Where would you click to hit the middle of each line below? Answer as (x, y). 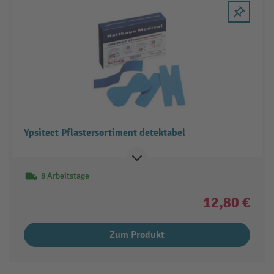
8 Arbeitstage (65, 176)
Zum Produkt (137, 235)
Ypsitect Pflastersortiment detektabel (104, 133)
